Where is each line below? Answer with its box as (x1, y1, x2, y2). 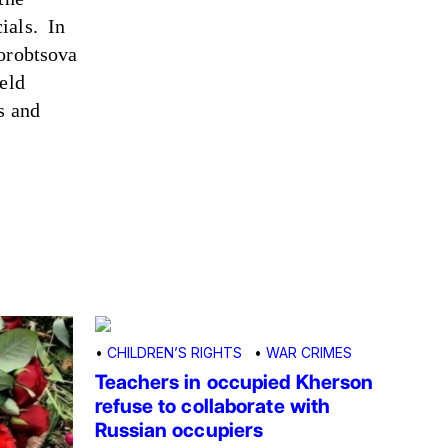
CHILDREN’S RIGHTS (106, 344, 242, 362)
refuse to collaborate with (94, 394, 331, 419)
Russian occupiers (94, 418, 264, 443)
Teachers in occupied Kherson (94, 370, 374, 395)
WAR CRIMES (265, 344, 352, 362)
